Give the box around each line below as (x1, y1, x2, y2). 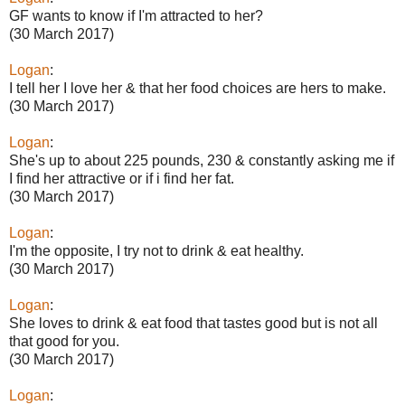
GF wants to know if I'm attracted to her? (9, 7, 263, 24)
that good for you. (9, 333, 119, 349)
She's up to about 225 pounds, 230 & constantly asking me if (9, 152, 394, 168)
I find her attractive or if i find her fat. (9, 170, 234, 186)
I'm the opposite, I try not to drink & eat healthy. (9, 242, 304, 259)
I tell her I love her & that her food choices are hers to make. (9, 80, 386, 96)
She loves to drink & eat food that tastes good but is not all (9, 315, 378, 331)
